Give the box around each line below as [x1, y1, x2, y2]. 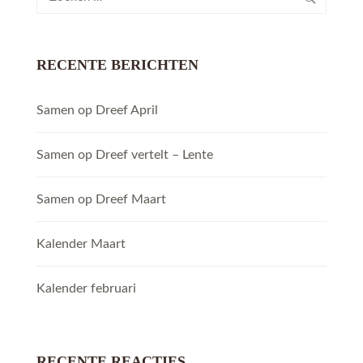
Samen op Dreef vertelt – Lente [36, 148, 213, 162]
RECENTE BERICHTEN [36, 57, 199, 74]
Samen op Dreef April [36, 104, 158, 117]
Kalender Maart [36, 237, 126, 251]
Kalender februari [36, 282, 136, 296]
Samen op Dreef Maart [36, 193, 166, 207]
